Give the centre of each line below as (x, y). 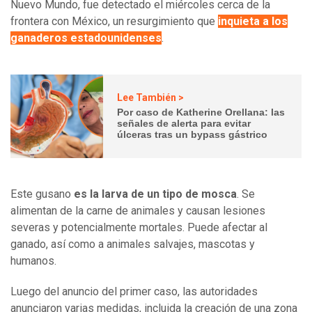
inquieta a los (253, 21)
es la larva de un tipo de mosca (155, 194)
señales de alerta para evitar (184, 124)
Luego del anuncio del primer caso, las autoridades (134, 291)
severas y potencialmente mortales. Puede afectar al (139, 227)
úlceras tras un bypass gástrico (193, 135)
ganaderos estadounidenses (86, 38)
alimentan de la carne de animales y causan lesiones (138, 210)
